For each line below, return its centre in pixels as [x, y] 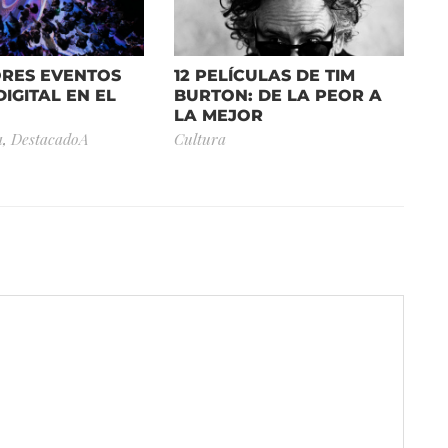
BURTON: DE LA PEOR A [277, 95]
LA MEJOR [218, 115]
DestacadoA [49, 138]
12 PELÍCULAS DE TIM [264, 75]
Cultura [199, 138]
